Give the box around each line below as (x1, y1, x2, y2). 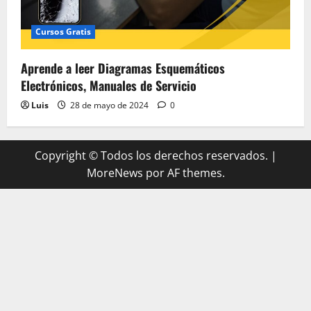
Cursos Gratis (35, 26, 92, 38)
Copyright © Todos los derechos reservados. (34, 148, 271, 164)
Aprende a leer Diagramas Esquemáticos (21, 59, 225, 78)
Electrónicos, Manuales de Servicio (21, 76, 196, 95)
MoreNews (86, 165, 143, 181)
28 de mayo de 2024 (68, 99, 151, 112)
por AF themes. (142, 165, 225, 181)
